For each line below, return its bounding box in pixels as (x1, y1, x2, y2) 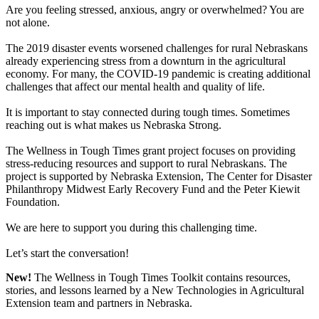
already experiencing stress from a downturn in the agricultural (6, 55, 286, 68)
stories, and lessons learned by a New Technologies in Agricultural (6, 284, 304, 297)
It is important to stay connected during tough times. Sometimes (6, 106, 290, 119)
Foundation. (6, 196, 60, 209)
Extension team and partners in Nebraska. (6, 297, 192, 310)
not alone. (6, 16, 50, 29)
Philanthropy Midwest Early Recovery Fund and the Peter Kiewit (6, 183, 300, 196)
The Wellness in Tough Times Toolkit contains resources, (31, 271, 291, 284)
